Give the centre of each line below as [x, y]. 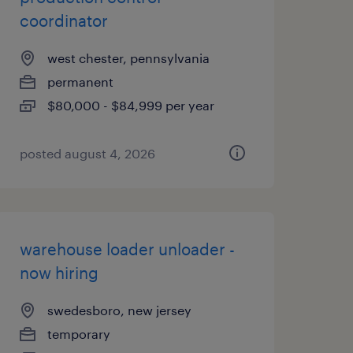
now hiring [59, 273]
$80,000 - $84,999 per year [130, 105]
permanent [80, 82]
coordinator [63, 20]
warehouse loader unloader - [127, 249]
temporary [78, 334]
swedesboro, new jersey [119, 310]
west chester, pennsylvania [128, 58]
